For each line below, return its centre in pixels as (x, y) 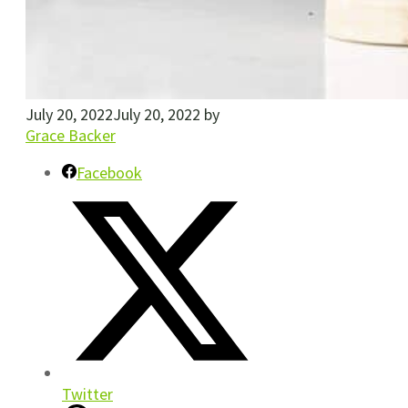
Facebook (109, 172)
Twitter (87, 393)
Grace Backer (71, 135)
